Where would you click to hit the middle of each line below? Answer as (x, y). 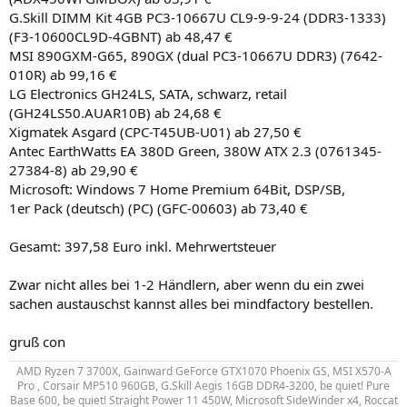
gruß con (37, 341)
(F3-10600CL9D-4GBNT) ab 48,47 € (121, 36)
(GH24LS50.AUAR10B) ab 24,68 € (115, 112)
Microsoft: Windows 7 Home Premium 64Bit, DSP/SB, (177, 189)
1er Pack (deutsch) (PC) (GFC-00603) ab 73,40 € (159, 208)
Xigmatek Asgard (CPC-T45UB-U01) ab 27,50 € (155, 131)
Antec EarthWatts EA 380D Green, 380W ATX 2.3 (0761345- (195, 150)
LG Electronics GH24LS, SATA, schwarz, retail (148, 93)
